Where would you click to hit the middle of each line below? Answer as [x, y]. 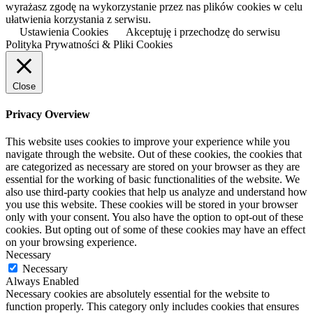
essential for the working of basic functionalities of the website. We [153, 180]
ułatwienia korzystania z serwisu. [78, 19]
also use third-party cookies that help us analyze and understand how [156, 192]
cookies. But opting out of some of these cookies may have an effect [155, 230]
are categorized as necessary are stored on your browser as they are [153, 167]
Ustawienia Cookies [64, 31]
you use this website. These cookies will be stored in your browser [152, 205]
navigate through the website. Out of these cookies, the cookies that [154, 154]
